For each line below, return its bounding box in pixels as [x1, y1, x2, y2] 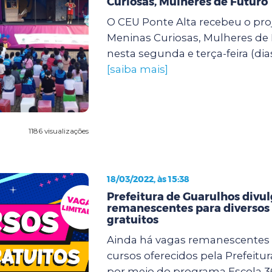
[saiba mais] [106, 63, 168, 75]
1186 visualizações [28, 126, 89, 135]
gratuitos [106, 212, 158, 226]
